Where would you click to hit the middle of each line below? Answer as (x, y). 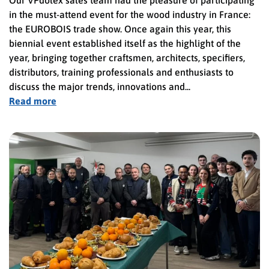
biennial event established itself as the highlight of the (125, 43)
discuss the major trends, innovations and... (100, 86)
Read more (33, 101)
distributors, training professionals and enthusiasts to (121, 72)
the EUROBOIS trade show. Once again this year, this (120, 29)
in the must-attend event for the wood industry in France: (130, 14)
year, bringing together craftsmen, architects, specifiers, (127, 57)
